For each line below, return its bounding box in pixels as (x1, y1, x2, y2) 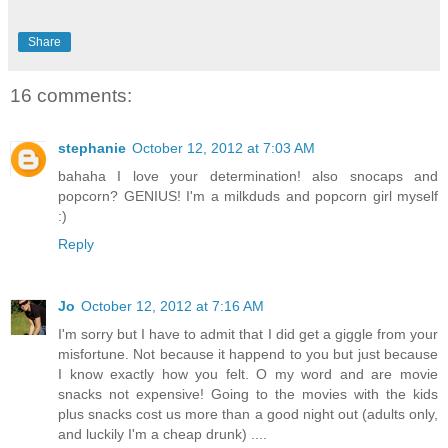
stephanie (58, 139, 126, 156)
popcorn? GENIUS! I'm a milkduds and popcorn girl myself (58, 187, 438, 204)
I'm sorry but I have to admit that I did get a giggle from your (58, 325, 438, 342)
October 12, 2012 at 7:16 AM (81, 297, 264, 314)
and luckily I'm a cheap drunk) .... (58, 425, 267, 442)
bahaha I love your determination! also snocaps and (58, 167, 438, 184)
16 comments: (10, 85, 132, 107)
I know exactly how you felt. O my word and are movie (58, 365, 438, 382)
